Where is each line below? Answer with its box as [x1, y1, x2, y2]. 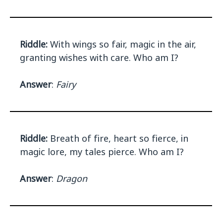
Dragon [56, 172, 87, 185]
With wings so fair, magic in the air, [48, 38, 196, 51]
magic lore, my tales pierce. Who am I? [20, 146, 184, 158]
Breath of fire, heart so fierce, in [48, 132, 188, 145]
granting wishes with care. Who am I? [20, 52, 178, 64]
